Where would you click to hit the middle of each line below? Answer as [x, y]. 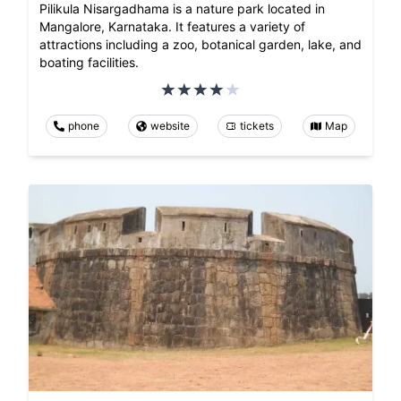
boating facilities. [89, 63]
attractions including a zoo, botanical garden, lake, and [200, 45]
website [170, 126]
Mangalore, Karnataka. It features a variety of [172, 27]
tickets [257, 126]
